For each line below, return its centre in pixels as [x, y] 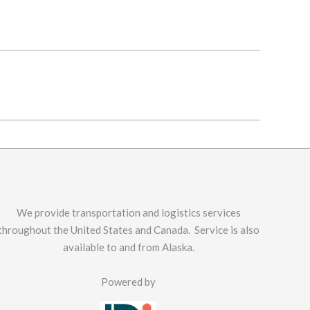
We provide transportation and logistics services [128, 212]
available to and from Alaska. [128, 247]
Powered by [129, 282]
